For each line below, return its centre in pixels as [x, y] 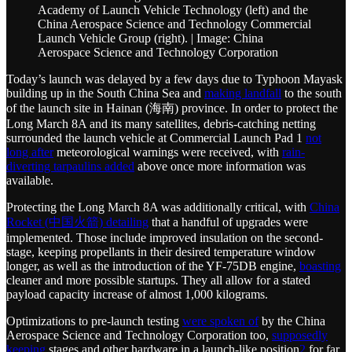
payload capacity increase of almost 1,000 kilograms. [137, 295]
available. [30, 181]
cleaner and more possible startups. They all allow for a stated [158, 280]
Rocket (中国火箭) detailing [77, 222]
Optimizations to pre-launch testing [94, 321]
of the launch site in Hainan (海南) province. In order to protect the [172, 108]
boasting [320, 266]
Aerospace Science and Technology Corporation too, [139, 335]
